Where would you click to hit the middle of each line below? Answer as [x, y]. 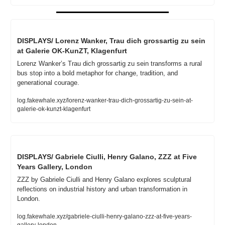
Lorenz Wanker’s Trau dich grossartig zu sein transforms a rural [109, 64]
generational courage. [48, 83]
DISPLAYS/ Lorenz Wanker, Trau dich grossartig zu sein [111, 41]
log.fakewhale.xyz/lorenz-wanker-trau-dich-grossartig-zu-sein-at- [105, 101]
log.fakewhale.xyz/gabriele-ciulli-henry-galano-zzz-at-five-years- [104, 217]
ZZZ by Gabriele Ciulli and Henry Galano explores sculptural [104, 180]
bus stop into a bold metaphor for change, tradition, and [97, 73]
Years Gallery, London [55, 167]
